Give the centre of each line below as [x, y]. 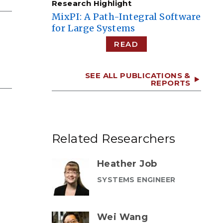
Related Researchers [114, 139]
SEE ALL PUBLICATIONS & [138, 75]
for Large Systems [94, 28]
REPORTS [170, 83]
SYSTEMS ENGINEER [136, 180]
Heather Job [127, 164]
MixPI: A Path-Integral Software [126, 17]
